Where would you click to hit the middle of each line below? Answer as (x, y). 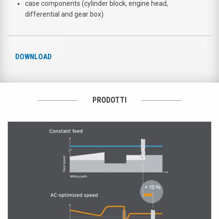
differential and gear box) (64, 14)
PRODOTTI (109, 100)
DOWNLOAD (33, 56)
